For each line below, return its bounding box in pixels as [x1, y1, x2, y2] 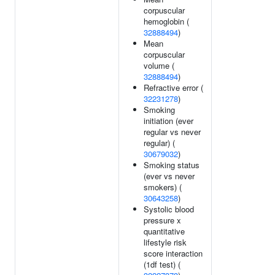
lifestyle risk [144, 236, 187, 248]
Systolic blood [144, 203, 194, 215]
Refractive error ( [144, 82, 203, 93]
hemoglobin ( [144, 15, 189, 27]
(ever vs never [144, 170, 195, 182]
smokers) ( [144, 181, 182, 193]
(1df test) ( [144, 258, 180, 270]
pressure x [144, 214, 181, 226]
